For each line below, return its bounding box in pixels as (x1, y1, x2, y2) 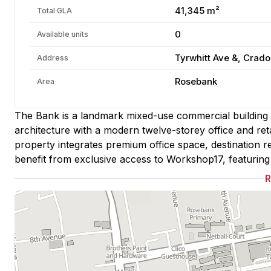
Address (37, 53, 68, 62)
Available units (37, 30, 88, 39)
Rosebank (175, 76, 217, 87)
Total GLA (37, 6, 72, 15)
